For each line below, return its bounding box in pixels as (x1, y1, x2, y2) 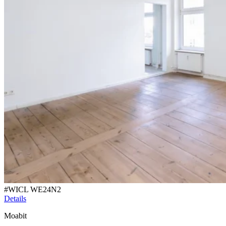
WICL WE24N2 (8, 185, 61, 194)
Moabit (4, 211, 27, 220)
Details (4, 194, 26, 203)
